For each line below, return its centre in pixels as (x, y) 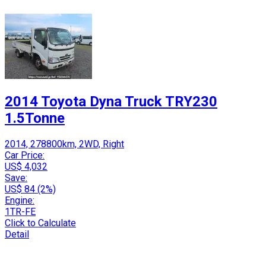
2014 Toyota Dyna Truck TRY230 (111, 102)
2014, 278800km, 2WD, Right (64, 144)
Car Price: (25, 156)
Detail (17, 235)
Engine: (20, 201)
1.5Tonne (35, 118)
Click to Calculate (40, 223)
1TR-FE (20, 212)
